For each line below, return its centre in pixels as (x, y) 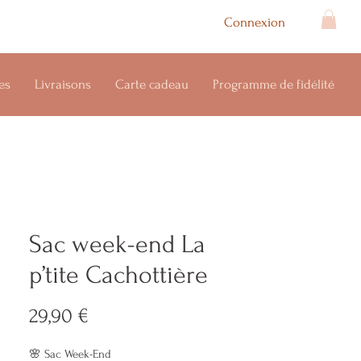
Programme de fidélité (273, 84)
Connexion (254, 22)
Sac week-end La (117, 244)
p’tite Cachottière (118, 275)
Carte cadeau (151, 84)
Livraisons (62, 84)
